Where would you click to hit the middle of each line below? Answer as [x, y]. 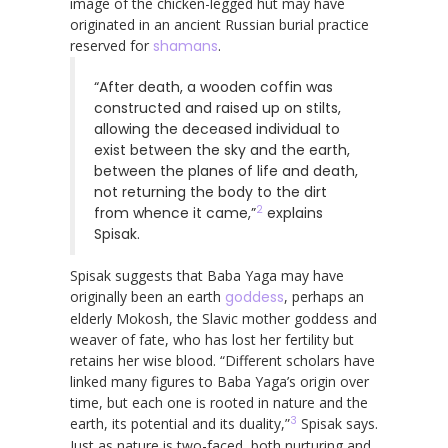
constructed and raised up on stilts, [217, 107]
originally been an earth [147, 296]
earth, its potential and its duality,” [180, 423]
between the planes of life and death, [226, 170]
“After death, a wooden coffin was [213, 86]
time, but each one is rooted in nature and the [219, 402]
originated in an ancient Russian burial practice [219, 24]
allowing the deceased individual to [217, 128]
